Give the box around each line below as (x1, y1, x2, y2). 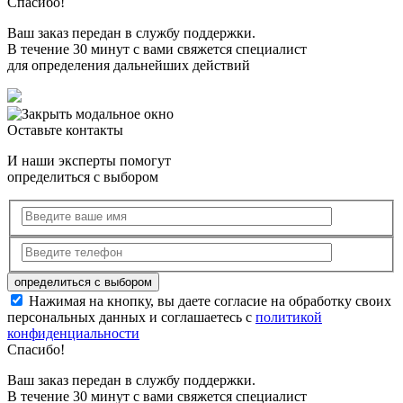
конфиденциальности (7, 326, 139, 342)
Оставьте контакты (7, 121, 123, 138)
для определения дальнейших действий (7, 57, 250, 73)
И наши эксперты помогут (7, 152, 171, 168)
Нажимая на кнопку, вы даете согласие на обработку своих (25, 293, 391, 309)
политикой (255, 309, 322, 326)
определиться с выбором (7, 168, 158, 184)
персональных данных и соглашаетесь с (7, 309, 255, 326)
